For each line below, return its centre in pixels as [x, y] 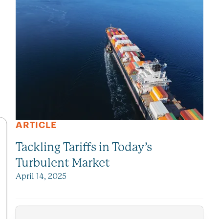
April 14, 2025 [41, 176]
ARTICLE [36, 126]
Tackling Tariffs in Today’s [84, 147]
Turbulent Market [63, 163]
